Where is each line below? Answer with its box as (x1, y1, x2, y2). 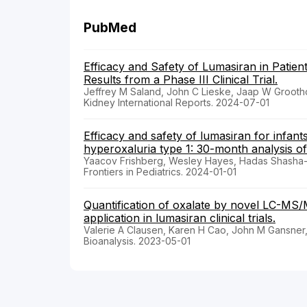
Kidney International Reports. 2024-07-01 (84, 97, 269, 109)
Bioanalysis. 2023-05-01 (84, 235, 191, 247)
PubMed (84, 20, 136, 36)
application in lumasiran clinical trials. (84, 211, 275, 225)
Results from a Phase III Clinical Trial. (84, 73, 278, 87)
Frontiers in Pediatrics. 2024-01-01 (84, 166, 236, 178)
